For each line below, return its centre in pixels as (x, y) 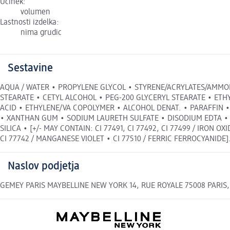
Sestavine (30, 69)
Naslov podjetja (44, 167)
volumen (35, 13)
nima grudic (41, 33)
